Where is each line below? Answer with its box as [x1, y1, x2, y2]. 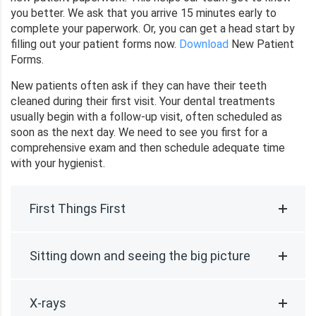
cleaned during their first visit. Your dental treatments [11, 94, 275, 108]
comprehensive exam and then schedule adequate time [11, 140, 285, 154]
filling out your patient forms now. [11, 37, 179, 51]
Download [179, 37, 229, 51]
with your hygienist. [11, 156, 105, 170]
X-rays [30, 295, 66, 310]
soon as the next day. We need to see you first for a [11, 125, 267, 139]
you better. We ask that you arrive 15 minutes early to [11, 6, 276, 20]
